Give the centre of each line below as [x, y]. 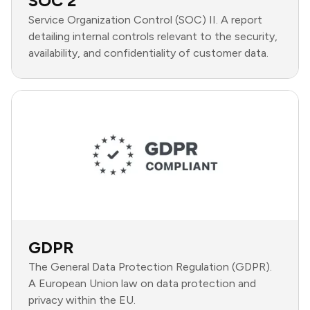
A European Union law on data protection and [142, 284]
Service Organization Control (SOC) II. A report [145, 20]
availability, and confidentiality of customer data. [148, 53]
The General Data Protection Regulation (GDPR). [150, 267]
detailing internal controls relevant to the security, [153, 37]
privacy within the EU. [82, 300]
